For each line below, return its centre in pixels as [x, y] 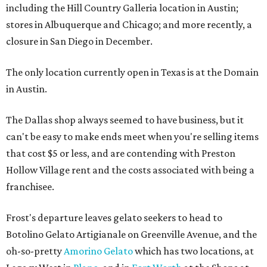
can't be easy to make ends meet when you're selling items [132, 136]
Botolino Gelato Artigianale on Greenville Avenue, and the [131, 234]
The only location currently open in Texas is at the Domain [132, 72]
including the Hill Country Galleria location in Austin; [122, 8]
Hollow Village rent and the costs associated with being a [130, 170]
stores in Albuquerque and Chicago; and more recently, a [129, 24]
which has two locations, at [193, 251]
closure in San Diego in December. [79, 41]
